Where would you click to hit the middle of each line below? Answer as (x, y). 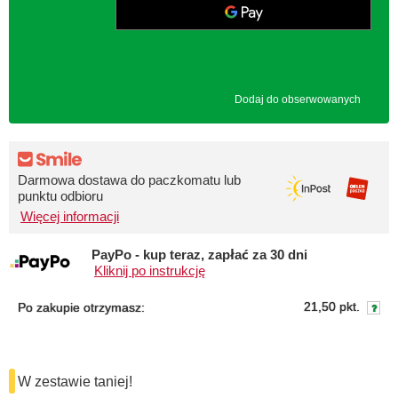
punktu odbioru (60, 196)
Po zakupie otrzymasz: (81, 307)
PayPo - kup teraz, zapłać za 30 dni (199, 255)
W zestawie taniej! (75, 382)
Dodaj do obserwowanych (298, 99)
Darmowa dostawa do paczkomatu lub (129, 180)
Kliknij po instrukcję (150, 271)
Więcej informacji (70, 217)
